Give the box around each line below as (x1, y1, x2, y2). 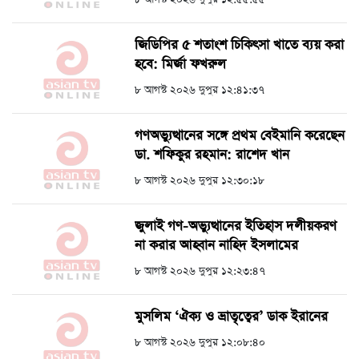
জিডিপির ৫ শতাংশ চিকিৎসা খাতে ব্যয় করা (135, 35, 344, 54)
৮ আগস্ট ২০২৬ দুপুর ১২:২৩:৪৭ (135, 263, 265, 279)
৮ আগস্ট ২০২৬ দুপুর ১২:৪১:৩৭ (135, 82, 264, 98)
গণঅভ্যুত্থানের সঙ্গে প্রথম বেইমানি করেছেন (135, 126, 345, 145)
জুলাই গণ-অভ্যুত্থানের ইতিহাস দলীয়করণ (135, 216, 337, 236)
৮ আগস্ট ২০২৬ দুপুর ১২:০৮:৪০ (135, 334, 265, 350)
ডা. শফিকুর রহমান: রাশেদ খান (135, 145, 289, 164)
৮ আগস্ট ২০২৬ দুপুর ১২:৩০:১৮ (135, 172, 264, 188)
